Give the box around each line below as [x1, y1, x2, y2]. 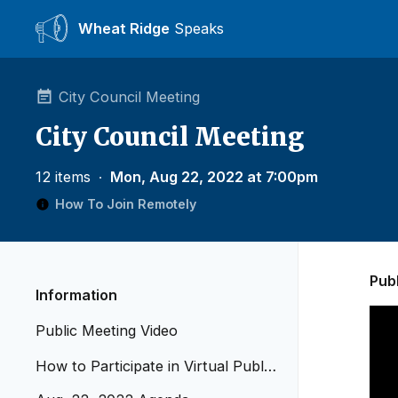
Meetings [36, 378, 97, 396]
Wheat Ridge [78, 20, 170, 37]
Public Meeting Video [36, 322, 178, 339]
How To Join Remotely [55, 196, 196, 211]
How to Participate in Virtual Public [36, 357, 275, 375]
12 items [36, 168, 95, 186]
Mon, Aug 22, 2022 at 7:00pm [110, 168, 318, 186]
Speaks [170, 20, 224, 37]
